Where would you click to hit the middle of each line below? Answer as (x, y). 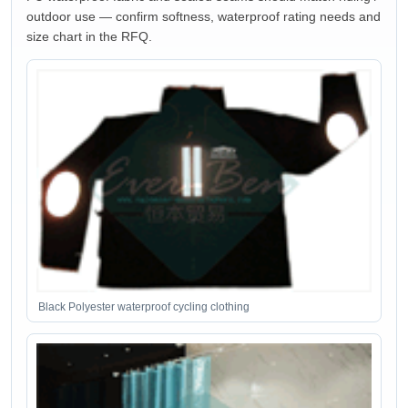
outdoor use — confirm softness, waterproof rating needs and (204, 16)
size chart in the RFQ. (89, 36)
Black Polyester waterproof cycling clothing (144, 306)
